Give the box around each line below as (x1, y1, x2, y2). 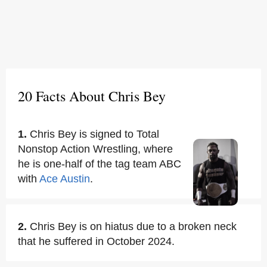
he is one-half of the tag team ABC (18, 158, 181, 170)
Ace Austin (39, 173, 90, 185)
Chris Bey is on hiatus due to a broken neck (30, 221, 237, 232)
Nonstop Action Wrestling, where (18, 143, 173, 155)
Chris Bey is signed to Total (30, 128, 159, 140)
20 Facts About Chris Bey (18, 86, 166, 105)
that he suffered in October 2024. (18, 235, 175, 247)
